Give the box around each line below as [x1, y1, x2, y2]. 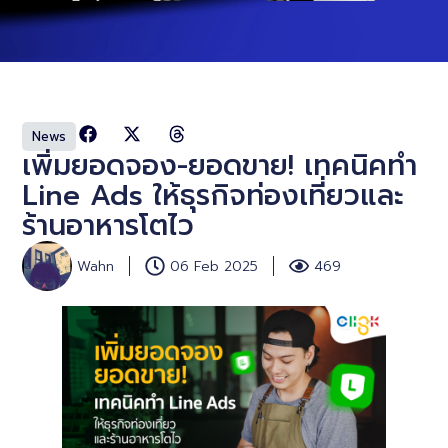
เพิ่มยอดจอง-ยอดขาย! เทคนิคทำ [22, 144, 418, 188]
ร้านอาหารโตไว [22, 204, 195, 248]
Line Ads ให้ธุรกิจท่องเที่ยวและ [22, 174, 405, 218]
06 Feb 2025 [170, 255, 259, 277]
